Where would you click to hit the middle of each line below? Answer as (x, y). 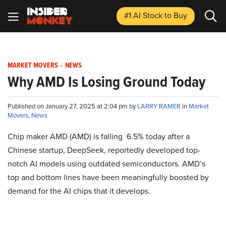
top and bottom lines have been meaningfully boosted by (108, 177)
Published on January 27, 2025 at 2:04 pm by (72, 106)
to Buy (176, 15)
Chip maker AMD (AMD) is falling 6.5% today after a (99, 136)
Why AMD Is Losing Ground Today (106, 82)
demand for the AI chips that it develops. (79, 191)
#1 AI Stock (144, 15)
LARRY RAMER (160, 106)
